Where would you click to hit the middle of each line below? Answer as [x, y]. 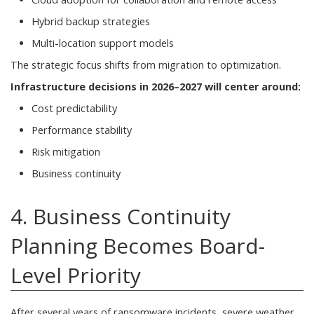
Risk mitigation [66, 151]
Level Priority [76, 275]
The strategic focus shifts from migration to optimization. [146, 64]
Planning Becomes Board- [138, 245]
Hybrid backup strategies [91, 21]
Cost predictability [74, 108]
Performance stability [82, 130]
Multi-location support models [103, 43]
